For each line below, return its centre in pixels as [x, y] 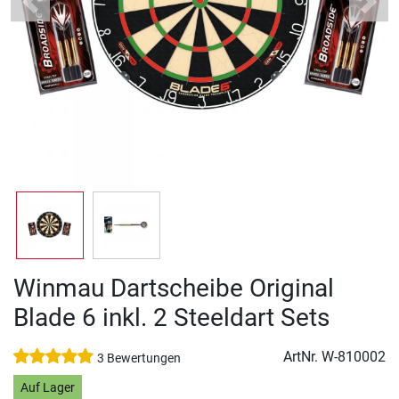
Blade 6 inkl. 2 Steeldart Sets [171, 318]
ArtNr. [302, 357]
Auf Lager [47, 387]
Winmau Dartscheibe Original [174, 289]
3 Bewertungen [139, 359]
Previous [56, 11]
